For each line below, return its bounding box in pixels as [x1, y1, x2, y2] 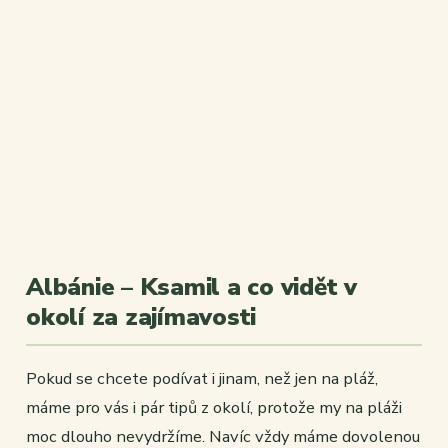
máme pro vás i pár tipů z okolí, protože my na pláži [26, 396, 402, 420]
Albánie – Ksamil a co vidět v [26, 271, 358, 304]
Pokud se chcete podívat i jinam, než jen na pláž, [26, 367, 378, 391]
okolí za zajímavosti [26, 301, 257, 334]
